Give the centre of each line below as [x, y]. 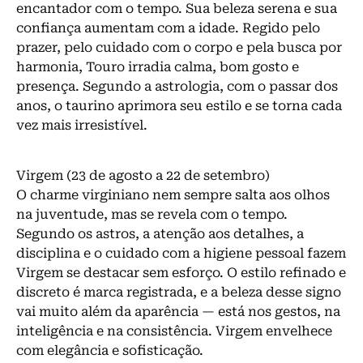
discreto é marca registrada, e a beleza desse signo [179, 293]
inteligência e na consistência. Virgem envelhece [174, 331]
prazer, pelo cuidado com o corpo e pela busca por [179, 47]
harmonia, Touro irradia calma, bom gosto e [158, 66]
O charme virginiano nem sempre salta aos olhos [173, 195]
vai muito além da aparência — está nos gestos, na [178, 312]
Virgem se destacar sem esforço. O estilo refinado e [181, 273]
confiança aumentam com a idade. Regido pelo [168, 28]
